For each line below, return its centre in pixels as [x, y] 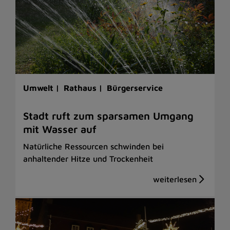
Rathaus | [84, 88]
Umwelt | [42, 88]
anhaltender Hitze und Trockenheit [88, 159]
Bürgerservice [135, 88]
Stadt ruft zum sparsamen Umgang [108, 116]
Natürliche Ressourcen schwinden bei [93, 147]
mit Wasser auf [60, 129]
